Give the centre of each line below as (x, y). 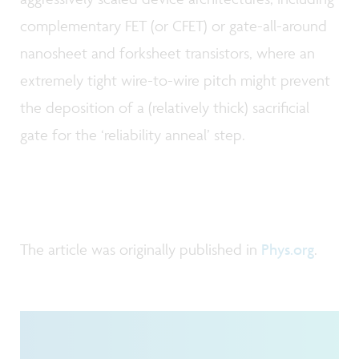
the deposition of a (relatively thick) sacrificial (165, 108)
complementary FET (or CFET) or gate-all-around (173, 26)
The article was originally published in (141, 249)
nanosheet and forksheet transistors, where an (167, 53)
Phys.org (288, 249)
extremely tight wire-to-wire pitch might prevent (175, 81)
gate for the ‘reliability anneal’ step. (133, 135)
